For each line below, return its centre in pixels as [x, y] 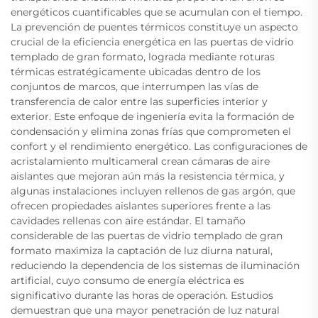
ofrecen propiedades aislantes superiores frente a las [141, 205]
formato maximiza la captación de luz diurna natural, [142, 250]
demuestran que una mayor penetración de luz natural [145, 310]
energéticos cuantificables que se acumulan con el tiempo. [157, 12]
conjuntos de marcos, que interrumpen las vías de [135, 86]
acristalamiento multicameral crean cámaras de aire [140, 161]
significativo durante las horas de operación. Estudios [142, 295]
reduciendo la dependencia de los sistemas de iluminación [155, 265]
